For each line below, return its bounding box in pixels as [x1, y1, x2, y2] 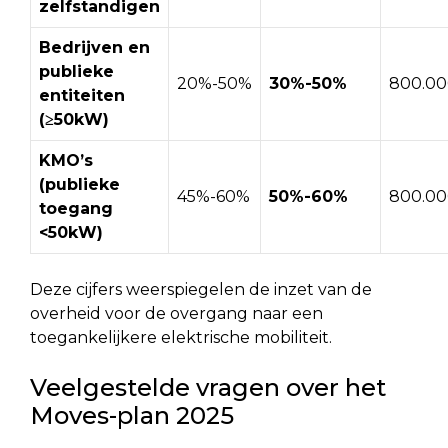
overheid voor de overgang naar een [30, 303, 323, 323]
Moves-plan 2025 [30, 400, 234, 430]
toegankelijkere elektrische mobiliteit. [30, 327, 332, 347]
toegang [39, 198, 113, 218]
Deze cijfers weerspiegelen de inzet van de [30, 279, 372, 299]
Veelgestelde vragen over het [30, 372, 386, 402]
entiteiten [39, 85, 125, 105]
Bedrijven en [39, 37, 150, 57]
